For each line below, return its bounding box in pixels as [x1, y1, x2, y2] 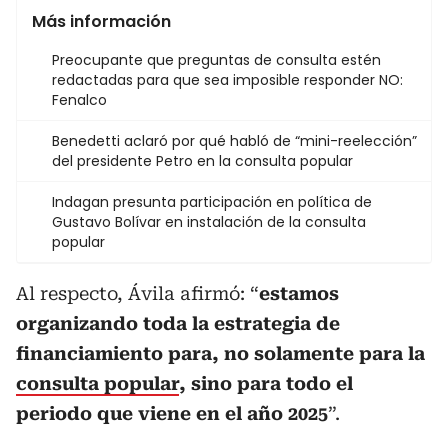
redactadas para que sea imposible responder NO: [52, 70, 403, 91]
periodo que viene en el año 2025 [16, 403, 328, 425]
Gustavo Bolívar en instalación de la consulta [52, 212, 366, 233]
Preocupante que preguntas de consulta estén [52, 50, 381, 71]
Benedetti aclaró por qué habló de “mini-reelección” [52, 131, 417, 152]
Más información [32, 10, 171, 34]
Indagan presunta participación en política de [52, 192, 372, 213]
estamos [259, 283, 339, 305]
